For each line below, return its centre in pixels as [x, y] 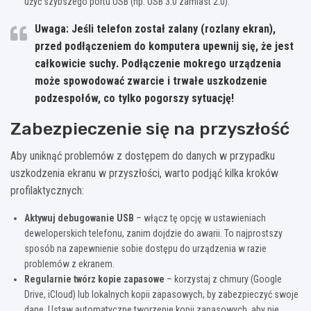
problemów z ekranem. [69, 264]
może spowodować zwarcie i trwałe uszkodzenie [151, 81]
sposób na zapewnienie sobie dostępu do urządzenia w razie [145, 249]
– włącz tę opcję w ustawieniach [200, 218]
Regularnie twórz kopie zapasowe [94, 279]
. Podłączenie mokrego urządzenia [199, 64]
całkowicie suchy [75, 64]
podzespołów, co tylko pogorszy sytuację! [134, 99]
